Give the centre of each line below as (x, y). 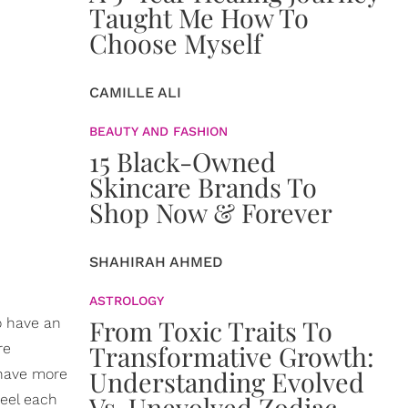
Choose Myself (176, 43)
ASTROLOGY (127, 301)
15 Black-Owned (183, 161)
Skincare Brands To (203, 187)
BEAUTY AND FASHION (158, 131)
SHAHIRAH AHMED (156, 262)
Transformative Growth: (232, 356)
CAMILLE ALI (135, 92)
